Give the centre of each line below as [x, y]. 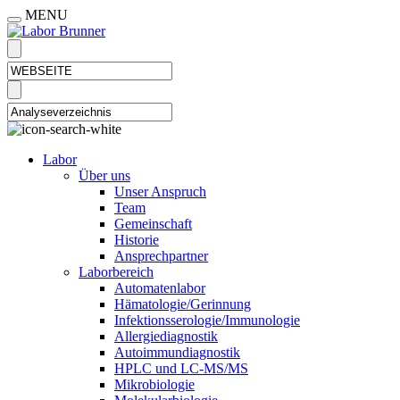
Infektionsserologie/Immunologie [207, 320]
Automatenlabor [160, 288]
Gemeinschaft [153, 224]
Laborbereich [116, 272]
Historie [137, 240]
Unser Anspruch [160, 192]
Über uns [104, 175]
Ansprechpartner [161, 256]
